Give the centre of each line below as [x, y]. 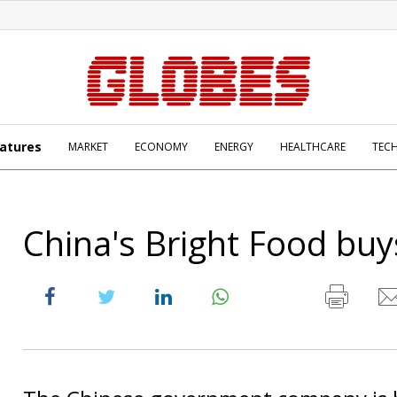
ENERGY [234, 147]
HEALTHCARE [313, 147]
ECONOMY [161, 147]
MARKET [88, 147]
